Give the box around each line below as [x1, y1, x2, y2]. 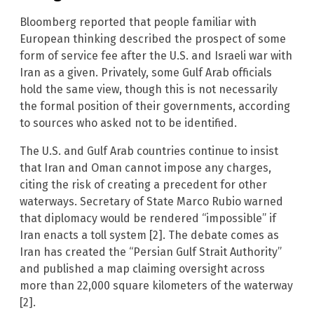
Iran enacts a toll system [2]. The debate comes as [20, 228, 279, 242]
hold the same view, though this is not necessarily [20, 82, 278, 96]
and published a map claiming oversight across [20, 261, 265, 275]
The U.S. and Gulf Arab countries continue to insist [20, 144, 278, 158]
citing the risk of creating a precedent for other [20, 177, 267, 191]
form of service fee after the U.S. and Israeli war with [20, 48, 292, 62]
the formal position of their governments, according [20, 99, 290, 113]
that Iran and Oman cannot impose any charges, [20, 161, 271, 175]
